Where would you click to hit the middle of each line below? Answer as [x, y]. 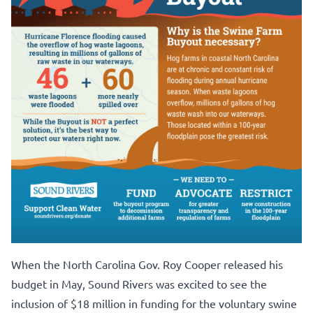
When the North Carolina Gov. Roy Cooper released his [147, 264]
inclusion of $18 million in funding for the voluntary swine [154, 303]
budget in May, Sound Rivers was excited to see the [139, 283]
